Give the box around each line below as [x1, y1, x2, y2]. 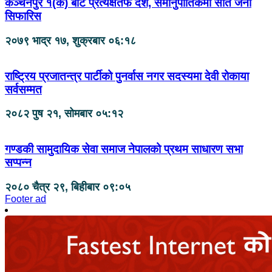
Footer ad [5, 193, 46, 204]
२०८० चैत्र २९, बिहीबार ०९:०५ [5, 180, 131, 193]
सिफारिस [5, 10, 41, 23]
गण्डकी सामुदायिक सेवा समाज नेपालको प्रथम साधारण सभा [5, 142, 243, 155]
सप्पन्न [5, 155, 32, 169]
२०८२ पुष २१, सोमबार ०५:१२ [5, 107, 123, 120]
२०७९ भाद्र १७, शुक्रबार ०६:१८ [5, 34, 136, 47]
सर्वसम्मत [5, 83, 42, 96]
